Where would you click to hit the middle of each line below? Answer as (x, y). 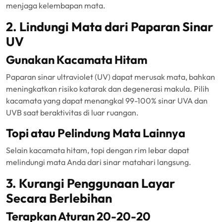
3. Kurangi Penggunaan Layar (90, 183)
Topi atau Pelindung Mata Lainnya (96, 133)
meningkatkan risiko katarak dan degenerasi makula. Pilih (108, 89)
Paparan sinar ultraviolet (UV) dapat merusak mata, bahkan (111, 77)
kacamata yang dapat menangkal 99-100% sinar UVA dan (107, 101)
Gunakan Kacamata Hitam (77, 60)
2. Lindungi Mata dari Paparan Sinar (110, 27)
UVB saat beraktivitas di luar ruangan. (72, 112)
